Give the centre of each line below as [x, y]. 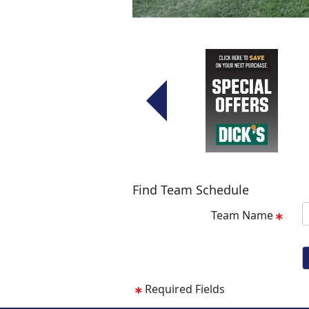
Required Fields [185, 289]
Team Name [242, 215]
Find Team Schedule [191, 189]
